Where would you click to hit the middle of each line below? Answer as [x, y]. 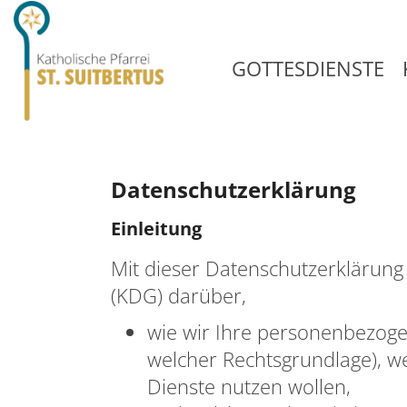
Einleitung [156, 228]
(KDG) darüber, [179, 295]
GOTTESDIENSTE [308, 68]
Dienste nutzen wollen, [249, 386]
